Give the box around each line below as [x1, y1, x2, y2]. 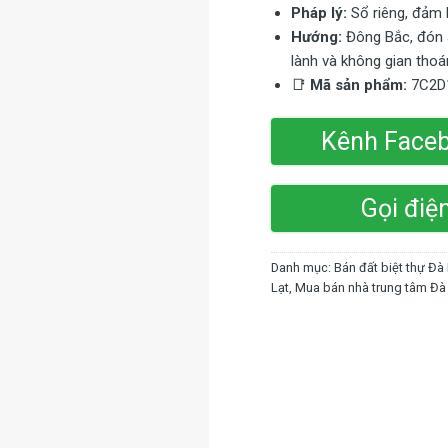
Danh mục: [271, 260, 335, 276]
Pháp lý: [290, 4, 347, 23]
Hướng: [290, 28, 342, 47]
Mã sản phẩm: [309, 76, 407, 95]
